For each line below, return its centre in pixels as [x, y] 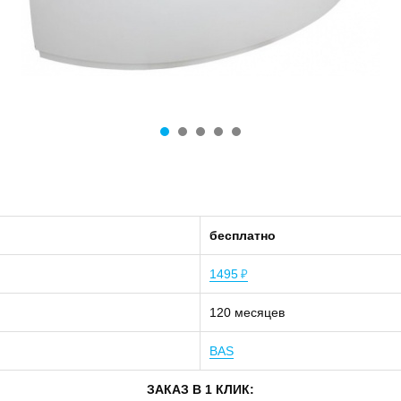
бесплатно [243, 235]
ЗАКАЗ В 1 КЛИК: [200, 389]
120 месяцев [247, 312]
